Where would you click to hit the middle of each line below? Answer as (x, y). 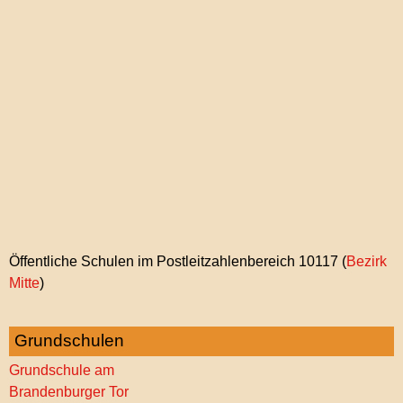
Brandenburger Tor (69, 391)
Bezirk (367, 261)
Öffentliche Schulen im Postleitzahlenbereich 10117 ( (178, 261)
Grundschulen (69, 340)
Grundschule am (62, 370)
